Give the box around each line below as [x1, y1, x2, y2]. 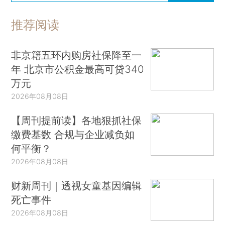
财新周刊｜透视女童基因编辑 [11, 179, 142, 192]
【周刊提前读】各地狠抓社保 [11, 114, 142, 127]
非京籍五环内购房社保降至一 [11, 49, 142, 62]
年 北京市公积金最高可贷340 [11, 63, 144, 76]
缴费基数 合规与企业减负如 [11, 128, 135, 141]
